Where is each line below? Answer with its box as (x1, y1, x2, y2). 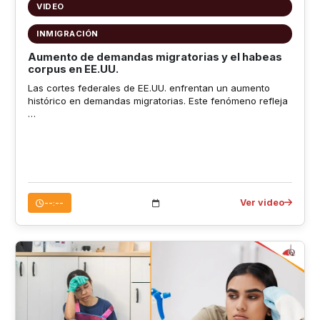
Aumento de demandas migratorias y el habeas (27, 50, 282, 64)
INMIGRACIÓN (36, 28, 99, 39)
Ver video (240, 197, 285, 209)
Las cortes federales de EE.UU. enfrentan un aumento (27, 82, 270, 94)
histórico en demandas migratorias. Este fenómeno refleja (27, 95, 288, 107)
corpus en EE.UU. (27, 62, 119, 76)
